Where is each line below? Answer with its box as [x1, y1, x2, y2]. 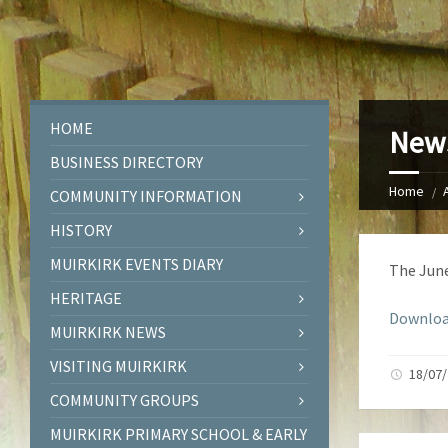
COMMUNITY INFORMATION [50, 186, 242, 206]
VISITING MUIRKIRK [50, 356, 187, 376]
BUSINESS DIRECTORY [50, 152, 203, 172]
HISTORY [50, 220, 112, 240]
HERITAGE [50, 288, 122, 308]
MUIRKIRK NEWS [50, 322, 166, 342]
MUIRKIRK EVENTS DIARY [50, 254, 223, 274]
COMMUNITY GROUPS [50, 390, 199, 410]
